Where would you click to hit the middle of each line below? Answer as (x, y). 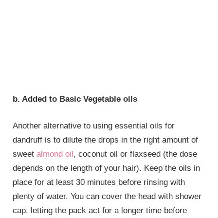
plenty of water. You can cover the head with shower (107, 196)
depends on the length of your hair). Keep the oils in (107, 168)
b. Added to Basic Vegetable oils (75, 99)
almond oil (55, 154)
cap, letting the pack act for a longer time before (100, 210)
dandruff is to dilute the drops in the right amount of (106, 140)
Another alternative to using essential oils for (94, 126)
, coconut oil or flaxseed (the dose (136, 154)
